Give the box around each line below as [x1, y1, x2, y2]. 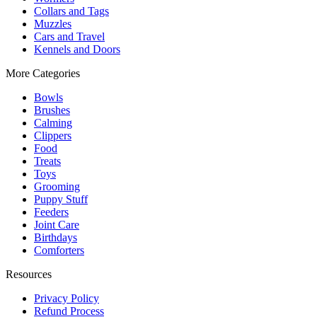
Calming [34, 116, 72, 129]
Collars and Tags [34, 4, 109, 17]
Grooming [34, 180, 80, 192]
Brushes [34, 103, 70, 116]
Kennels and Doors [34, 42, 120, 55]
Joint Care [34, 218, 79, 231]
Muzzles [34, 17, 71, 30]
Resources [6, 267, 52, 280]
